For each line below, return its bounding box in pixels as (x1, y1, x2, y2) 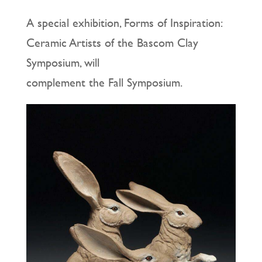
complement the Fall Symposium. (26, 74, 182, 91)
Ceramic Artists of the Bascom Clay (26, 34, 198, 51)
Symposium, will (26, 54, 99, 71)
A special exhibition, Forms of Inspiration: (26, 14, 222, 32)
